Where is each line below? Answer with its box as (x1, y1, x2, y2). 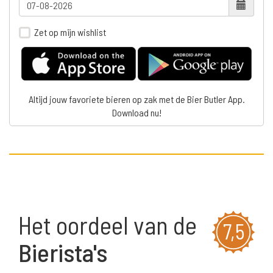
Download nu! (112, 107, 161, 119)
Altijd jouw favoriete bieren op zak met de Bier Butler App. (28, 93, 245, 105)
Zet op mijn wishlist (34, 26, 106, 38)
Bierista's (18, 237, 107, 268)
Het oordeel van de (18, 210, 197, 240)
